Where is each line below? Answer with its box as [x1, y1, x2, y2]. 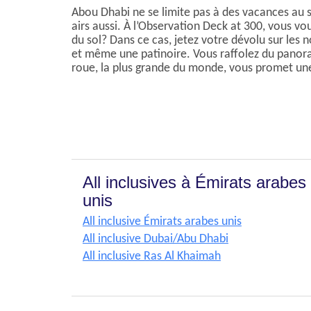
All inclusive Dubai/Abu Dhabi [83, 233, 228, 246]
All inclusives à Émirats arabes [83, 173, 306, 192]
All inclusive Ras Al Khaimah [83, 250, 221, 263]
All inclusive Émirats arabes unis [83, 215, 242, 228]
